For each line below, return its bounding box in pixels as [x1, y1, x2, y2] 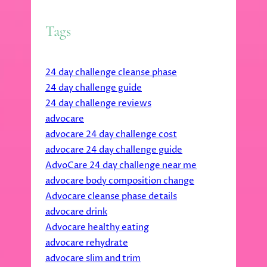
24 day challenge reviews [45, 97, 151, 110]
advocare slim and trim [45, 252, 141, 265]
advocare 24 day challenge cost [45, 128, 177, 141]
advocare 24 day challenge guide [45, 143, 182, 156]
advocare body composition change [45, 174, 194, 187]
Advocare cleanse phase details [45, 190, 177, 203]
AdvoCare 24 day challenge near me [45, 159, 197, 172]
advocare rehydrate [45, 236, 128, 249]
